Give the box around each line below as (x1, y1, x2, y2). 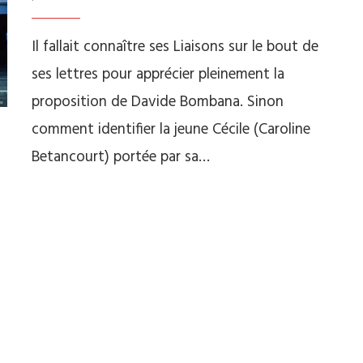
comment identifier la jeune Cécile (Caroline (32, 117, 310, 142)
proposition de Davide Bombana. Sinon (32, 90, 284, 114)
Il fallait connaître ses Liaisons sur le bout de (32, 35, 318, 59)
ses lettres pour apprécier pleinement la (32, 62, 284, 87)
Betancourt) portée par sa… (32, 145, 210, 169)
